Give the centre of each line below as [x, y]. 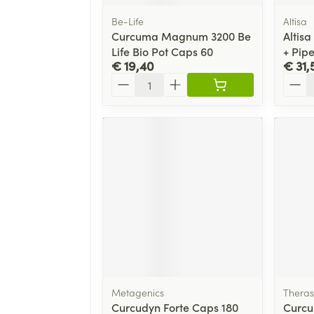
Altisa [295, 21]
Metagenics [138, 292]
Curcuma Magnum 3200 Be [181, 35]
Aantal [128, 79]
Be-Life [128, 21]
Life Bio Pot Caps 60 [162, 51]
